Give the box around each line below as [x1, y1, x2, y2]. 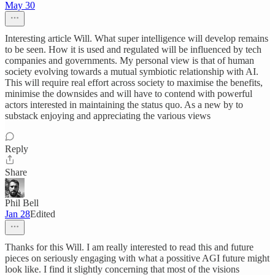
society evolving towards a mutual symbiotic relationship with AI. [5, 66, 258, 77]
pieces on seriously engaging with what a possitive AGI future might [5, 253, 269, 263]
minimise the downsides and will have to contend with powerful [5, 88, 252, 99]
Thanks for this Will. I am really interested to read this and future [5, 242, 254, 252]
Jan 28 [5, 209, 30, 219]
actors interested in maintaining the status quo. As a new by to [5, 99, 243, 110]
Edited [30, 209, 55, 219]
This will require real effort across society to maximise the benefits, [5, 77, 263, 88]
